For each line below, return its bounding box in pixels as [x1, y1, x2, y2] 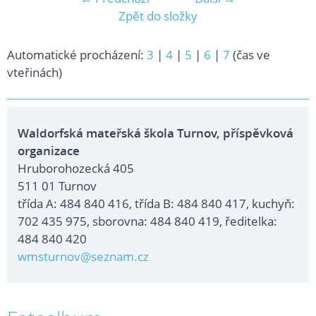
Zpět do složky [119, 7, 197, 24]
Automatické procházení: [7, 46, 147, 63]
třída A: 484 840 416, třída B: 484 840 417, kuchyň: [18, 195, 295, 212]
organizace [18, 142, 80, 159]
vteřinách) [7, 63, 62, 80]
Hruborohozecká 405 [18, 159, 134, 176]
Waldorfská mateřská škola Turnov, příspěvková [18, 124, 293, 141]
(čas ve [230, 46, 270, 63]
